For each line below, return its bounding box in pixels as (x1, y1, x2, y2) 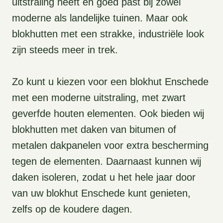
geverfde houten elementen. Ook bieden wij (12, 108, 204, 119)
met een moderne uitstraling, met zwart (12, 92, 186, 104)
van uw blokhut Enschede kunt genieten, (12, 188, 191, 199)
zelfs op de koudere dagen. (12, 204, 132, 215)
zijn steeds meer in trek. (12, 44, 118, 56)
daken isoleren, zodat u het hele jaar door (12, 172, 196, 183)
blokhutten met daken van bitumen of (12, 124, 176, 135)
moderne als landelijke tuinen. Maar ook (12, 12, 188, 24)
